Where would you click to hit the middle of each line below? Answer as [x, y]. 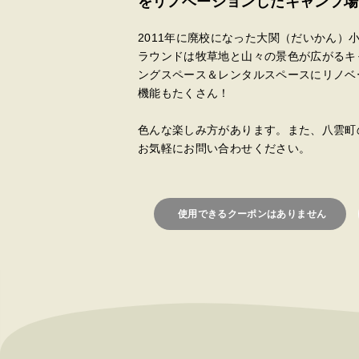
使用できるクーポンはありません [252, 214]
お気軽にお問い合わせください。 [224, 148]
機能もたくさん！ [184, 93]
